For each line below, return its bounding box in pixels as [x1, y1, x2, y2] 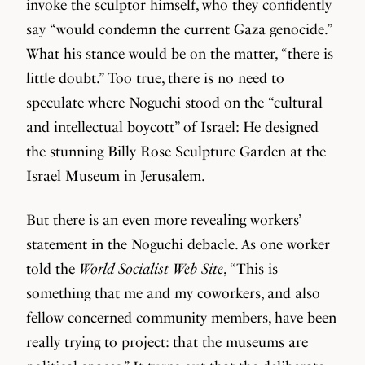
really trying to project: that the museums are [26, 333, 308, 350]
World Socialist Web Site [79, 260, 223, 277]
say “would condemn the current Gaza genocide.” [26, 20, 332, 37]
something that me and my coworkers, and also [26, 284, 320, 301]
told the [26, 260, 79, 277]
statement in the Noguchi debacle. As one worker [26, 235, 330, 253]
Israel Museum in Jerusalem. [26, 167, 205, 184]
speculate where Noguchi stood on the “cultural [26, 94, 323, 111]
